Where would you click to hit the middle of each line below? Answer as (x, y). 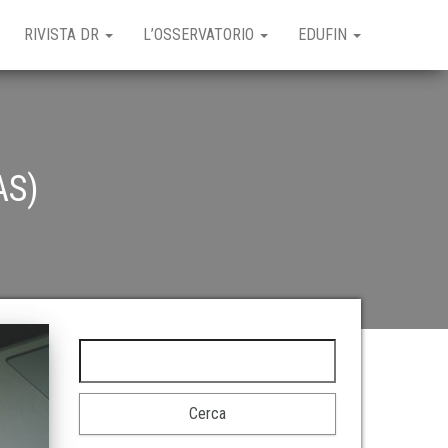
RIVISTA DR (63, 34)
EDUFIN (324, 34)
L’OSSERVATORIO (200, 34)
